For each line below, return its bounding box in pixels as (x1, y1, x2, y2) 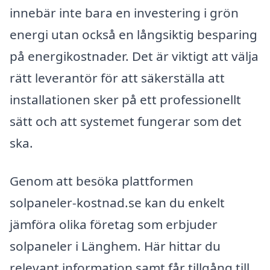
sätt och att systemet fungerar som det (10, 112, 242, 130)
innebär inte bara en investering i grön (10, 4, 239, 21)
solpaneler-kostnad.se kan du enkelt (10, 194, 225, 212)
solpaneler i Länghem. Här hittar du (10, 237, 221, 255)
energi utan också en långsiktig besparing (10, 25, 257, 43)
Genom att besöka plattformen (10, 172, 193, 190)
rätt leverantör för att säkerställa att (10, 69, 225, 86)
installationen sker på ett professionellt (10, 90, 241, 108)
